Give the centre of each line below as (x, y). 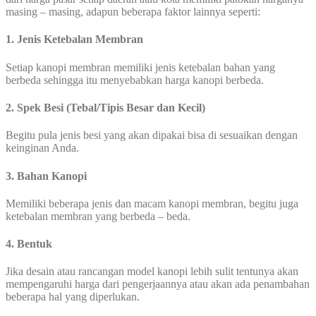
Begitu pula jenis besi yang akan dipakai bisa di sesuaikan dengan (152, 135)
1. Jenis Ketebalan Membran (74, 39)
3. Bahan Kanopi (46, 176)
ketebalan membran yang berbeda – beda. (98, 216)
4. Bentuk (29, 244)
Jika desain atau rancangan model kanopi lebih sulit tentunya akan (152, 272)
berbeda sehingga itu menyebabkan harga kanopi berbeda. (135, 80)
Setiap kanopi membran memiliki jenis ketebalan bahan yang (140, 67)
